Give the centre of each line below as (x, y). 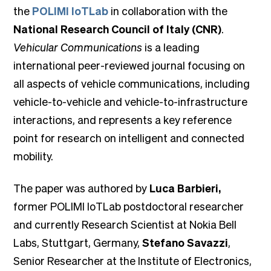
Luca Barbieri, (185, 188)
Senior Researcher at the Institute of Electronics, (133, 260)
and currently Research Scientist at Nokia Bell (125, 224)
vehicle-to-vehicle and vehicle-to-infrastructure (131, 101)
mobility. (34, 156)
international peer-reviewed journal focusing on (129, 65)
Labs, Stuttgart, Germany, (78, 242)
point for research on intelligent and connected (129, 138)
